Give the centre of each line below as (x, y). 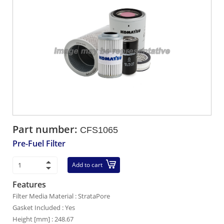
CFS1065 (99, 130)
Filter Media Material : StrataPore (61, 196)
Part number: (46, 129)
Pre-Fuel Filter (39, 143)
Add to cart (87, 165)
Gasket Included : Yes (44, 207)
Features (29, 184)
